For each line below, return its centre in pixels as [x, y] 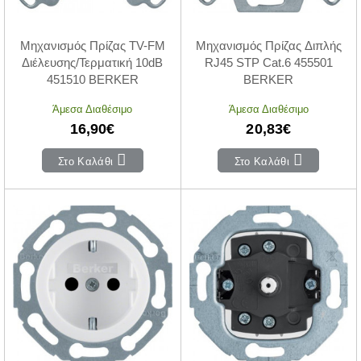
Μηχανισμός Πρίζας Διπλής [268, 46]
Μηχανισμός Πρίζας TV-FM [92, 46]
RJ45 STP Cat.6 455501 [268, 63]
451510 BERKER [92, 80]
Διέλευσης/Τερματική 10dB [93, 63]
